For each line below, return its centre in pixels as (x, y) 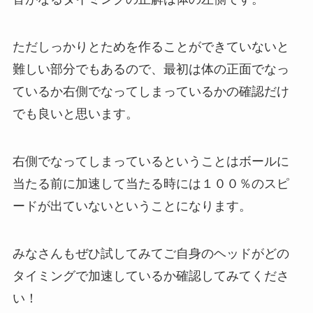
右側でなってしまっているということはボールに (151, 161)
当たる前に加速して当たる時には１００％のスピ (151, 183)
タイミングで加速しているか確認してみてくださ (151, 276)
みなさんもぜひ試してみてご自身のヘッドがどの (151, 253)
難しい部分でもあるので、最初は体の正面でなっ (151, 70)
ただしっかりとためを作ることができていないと (151, 47)
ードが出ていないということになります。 (132, 206)
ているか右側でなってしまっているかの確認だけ (151, 92)
